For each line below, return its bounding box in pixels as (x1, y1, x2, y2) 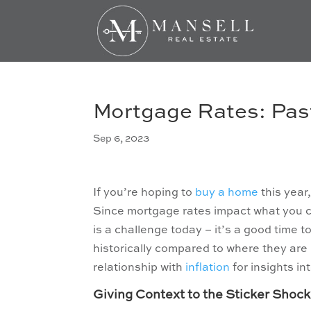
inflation (185, 262, 230, 274)
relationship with (93, 262, 186, 274)
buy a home (195, 187, 259, 199)
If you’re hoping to (93, 187, 196, 199)
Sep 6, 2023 (93, 134, 150, 144)
